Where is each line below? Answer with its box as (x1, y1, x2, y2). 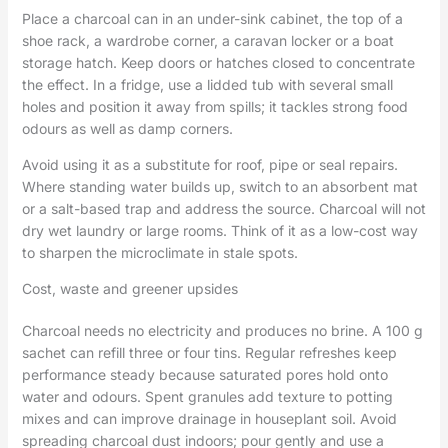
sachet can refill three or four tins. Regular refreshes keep (21, 343, 397, 361)
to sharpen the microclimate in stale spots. (21, 243, 298, 261)
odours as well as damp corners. (21, 119, 233, 137)
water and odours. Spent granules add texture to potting (21, 387, 393, 405)
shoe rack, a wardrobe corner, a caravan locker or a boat (21, 31, 394, 49)
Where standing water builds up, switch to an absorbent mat (21, 177, 418, 195)
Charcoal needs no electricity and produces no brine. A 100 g (21, 321, 423, 339)
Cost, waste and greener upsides (21, 279, 238, 297)
